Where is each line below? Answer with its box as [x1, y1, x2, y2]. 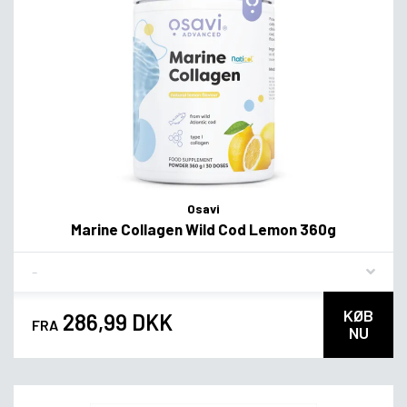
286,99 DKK [58, 309, 173, 336]
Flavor [31, 255, 69, 273]
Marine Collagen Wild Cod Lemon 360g [71, 220, 336, 239]
